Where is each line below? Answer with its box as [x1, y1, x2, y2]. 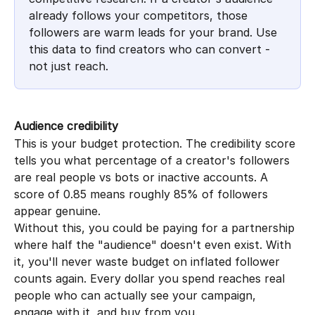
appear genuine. [14, 203, 101, 218]
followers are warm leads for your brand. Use [29, 25, 281, 39]
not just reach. [29, 58, 108, 73]
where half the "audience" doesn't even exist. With [14, 237, 295, 252]
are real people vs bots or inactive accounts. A [14, 169, 271, 184]
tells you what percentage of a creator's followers [14, 153, 293, 167]
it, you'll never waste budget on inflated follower [14, 254, 283, 269]
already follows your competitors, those [29, 8, 251, 22]
